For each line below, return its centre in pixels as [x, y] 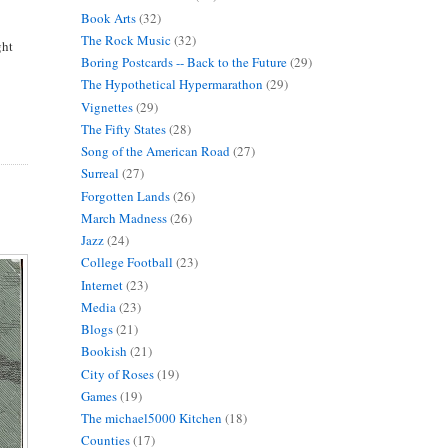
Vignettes [106, 106]
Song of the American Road [155, 151]
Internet [101, 284]
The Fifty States [123, 128]
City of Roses [117, 373]
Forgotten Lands [125, 195]
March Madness [123, 217]
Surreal [99, 173]
